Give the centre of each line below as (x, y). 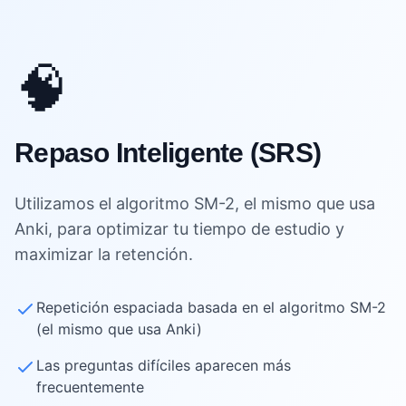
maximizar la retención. (104, 254)
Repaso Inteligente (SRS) (168, 152)
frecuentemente (90, 387)
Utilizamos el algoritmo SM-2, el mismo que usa (195, 203)
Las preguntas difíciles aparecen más (164, 365)
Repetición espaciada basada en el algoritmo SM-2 (211, 307)
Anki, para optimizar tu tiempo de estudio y (179, 228)
